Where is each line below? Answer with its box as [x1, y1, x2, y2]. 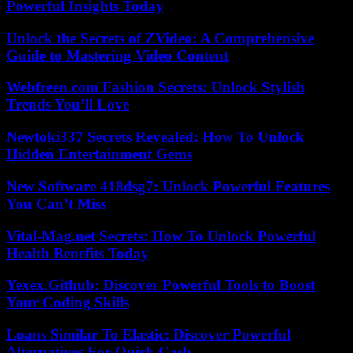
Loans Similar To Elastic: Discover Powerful [6, 326, 291, 343]
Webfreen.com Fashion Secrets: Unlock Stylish [6, 79, 305, 96]
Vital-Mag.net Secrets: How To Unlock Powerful [6, 227, 316, 244]
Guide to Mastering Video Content [6, 46, 229, 64]
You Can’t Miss [6, 195, 106, 212]
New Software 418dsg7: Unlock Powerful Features [6, 177, 330, 195]
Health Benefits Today [6, 244, 149, 262]
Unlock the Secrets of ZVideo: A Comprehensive [6, 29, 314, 46]
